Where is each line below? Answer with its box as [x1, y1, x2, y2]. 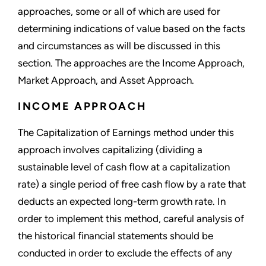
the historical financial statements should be [18, 230, 213, 242]
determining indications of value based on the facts [18, 23, 245, 35]
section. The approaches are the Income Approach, [18, 57, 245, 69]
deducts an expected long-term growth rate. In [18, 195, 226, 208]
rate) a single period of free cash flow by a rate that [18, 178, 246, 191]
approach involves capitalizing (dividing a [18, 144, 202, 156]
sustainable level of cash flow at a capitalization [18, 161, 230, 173]
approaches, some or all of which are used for [18, 5, 220, 18]
